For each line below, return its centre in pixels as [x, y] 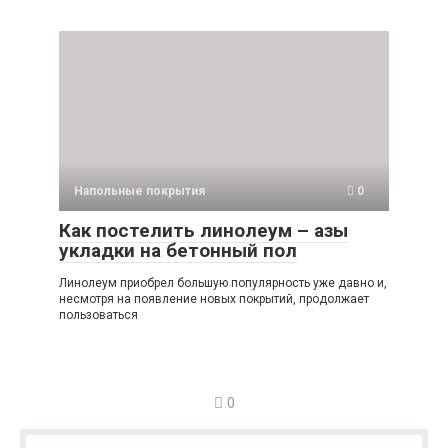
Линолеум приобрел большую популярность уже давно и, [223, 283]
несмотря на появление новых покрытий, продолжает [214, 299]
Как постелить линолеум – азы [203, 231]
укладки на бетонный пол [178, 251]
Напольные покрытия [139, 191]
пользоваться [98, 315]
